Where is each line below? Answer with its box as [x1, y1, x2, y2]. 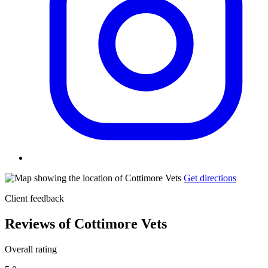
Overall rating [5, 243, 57, 254]
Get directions [184, 172, 236, 183]
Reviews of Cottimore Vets [5, 215, 167, 232]
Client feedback [5, 193, 64, 203]
